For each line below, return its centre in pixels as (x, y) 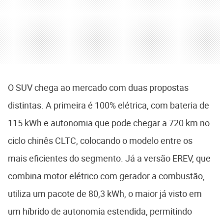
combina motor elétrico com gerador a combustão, (106, 176)
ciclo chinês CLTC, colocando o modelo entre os (100, 140)
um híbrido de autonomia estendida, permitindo (100, 211)
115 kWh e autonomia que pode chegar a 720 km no (109, 123)
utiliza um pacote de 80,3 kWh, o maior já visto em (105, 193)
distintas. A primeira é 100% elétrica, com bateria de (109, 105)
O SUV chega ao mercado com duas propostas (98, 87)
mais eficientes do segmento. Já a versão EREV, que (109, 158)
